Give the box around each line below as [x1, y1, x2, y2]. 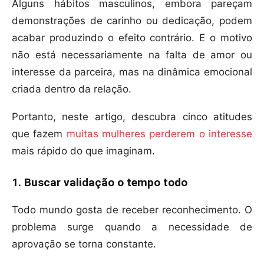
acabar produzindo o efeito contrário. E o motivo [12, 32, 252, 44]
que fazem [12, 128, 67, 140]
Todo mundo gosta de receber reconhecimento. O [12, 204, 252, 216]
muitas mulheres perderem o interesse [66, 128, 253, 140]
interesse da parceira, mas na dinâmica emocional [12, 66, 252, 78]
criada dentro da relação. [12, 83, 131, 95]
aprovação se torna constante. [12, 238, 156, 250]
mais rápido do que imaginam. [12, 145, 155, 157]
